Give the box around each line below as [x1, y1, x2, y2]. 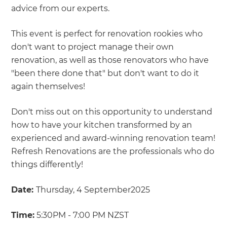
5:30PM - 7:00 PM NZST [34, 210, 129, 220]
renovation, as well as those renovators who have [11, 55, 209, 65]
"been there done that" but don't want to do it [11, 68, 200, 79]
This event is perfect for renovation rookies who [11, 29, 203, 39]
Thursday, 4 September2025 [36, 185, 150, 195]
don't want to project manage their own [11, 42, 174, 52]
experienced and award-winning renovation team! [11, 133, 216, 143]
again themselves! [11, 82, 86, 92]
